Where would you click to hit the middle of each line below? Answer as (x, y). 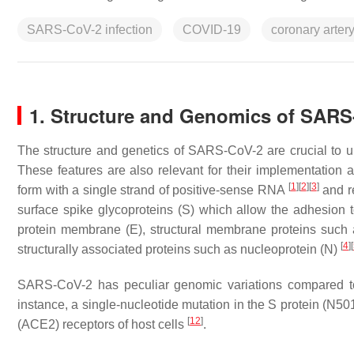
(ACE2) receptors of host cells (102, 324)
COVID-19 (212, 30)
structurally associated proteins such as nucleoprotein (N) (179, 249)
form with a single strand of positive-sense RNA (153, 190)
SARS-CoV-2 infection (90, 30)
